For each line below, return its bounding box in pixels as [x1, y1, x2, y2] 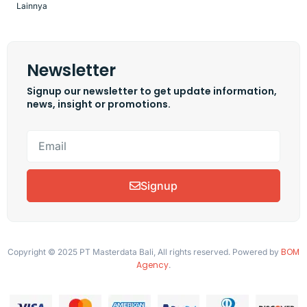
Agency [136, 258, 169, 271]
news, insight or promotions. [27, 97, 171, 111]
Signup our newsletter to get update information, [27, 84, 277, 98]
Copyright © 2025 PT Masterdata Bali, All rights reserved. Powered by [8, 246, 281, 257]
